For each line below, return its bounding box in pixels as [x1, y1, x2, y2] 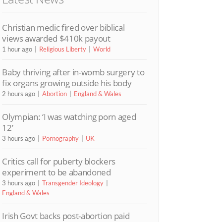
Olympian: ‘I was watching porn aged [2, 111, 136, 122]
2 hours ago [2, 89, 36, 98]
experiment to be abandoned [2, 166, 111, 178]
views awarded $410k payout [2, 32, 111, 44]
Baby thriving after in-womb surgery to [2, 66, 145, 78]
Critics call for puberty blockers [2, 156, 116, 167]
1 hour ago [2, 45, 33, 53]
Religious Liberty [39, 45, 87, 53]
